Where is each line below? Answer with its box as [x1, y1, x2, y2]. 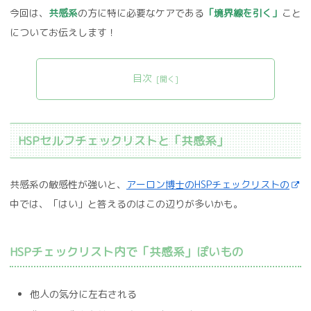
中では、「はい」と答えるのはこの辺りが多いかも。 [10, 196, 243, 210]
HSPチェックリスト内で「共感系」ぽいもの [10, 243, 244, 260]
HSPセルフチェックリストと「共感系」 [17, 133, 228, 149]
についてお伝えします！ [10, 26, 117, 40]
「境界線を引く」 [204, 6, 282, 20]
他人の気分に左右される [29, 287, 137, 301]
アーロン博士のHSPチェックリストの [126, 177, 289, 191]
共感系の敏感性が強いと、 [10, 177, 126, 191]
